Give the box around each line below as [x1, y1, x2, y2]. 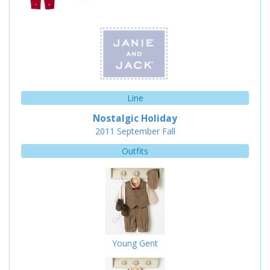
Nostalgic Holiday [93, 112, 177, 125]
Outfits [122, 145, 148, 157]
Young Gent [112, 237, 158, 250]
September [116, 125, 160, 137]
